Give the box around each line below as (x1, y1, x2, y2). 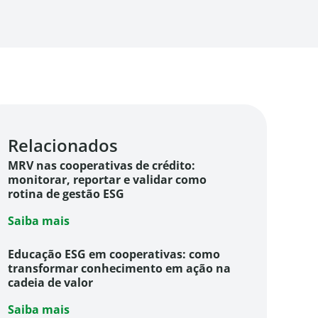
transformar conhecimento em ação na (7, 261, 231, 277)
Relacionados (7, 133, 118, 158)
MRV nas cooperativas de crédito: (7, 158, 195, 174)
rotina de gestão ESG (7, 186, 124, 202)
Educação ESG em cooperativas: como (7, 246, 220, 263)
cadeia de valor (7, 275, 96, 291)
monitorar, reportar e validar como (7, 172, 207, 188)
